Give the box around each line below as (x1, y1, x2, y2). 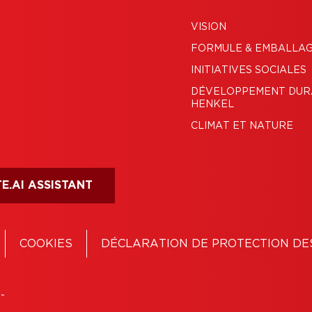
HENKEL (191, 99, 234, 109)
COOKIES (19, 237, 73, 249)
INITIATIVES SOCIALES (191, 65, 306, 75)
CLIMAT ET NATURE (191, 120, 293, 131)
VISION (191, 22, 226, 32)
